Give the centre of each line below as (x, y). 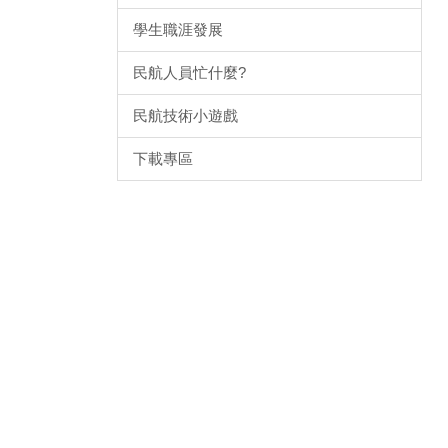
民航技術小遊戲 (185, 115)
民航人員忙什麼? (189, 72)
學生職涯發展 (178, 29)
